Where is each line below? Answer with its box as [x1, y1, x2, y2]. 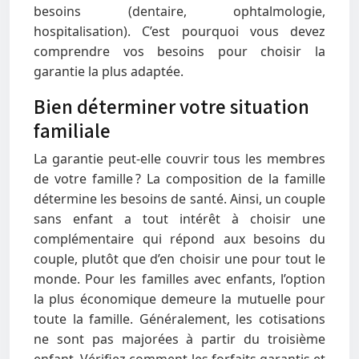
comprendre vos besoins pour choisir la [34, 42, 325, 60]
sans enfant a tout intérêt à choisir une [34, 210, 325, 228]
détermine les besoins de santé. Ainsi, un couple [34, 190, 325, 208]
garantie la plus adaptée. [34, 63, 184, 80]
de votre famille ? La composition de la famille [34, 170, 325, 188]
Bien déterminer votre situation [34, 93, 309, 119]
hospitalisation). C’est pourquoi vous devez [34, 22, 325, 40]
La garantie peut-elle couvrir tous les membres [34, 150, 325, 167]
